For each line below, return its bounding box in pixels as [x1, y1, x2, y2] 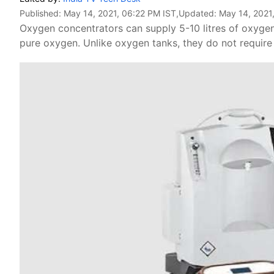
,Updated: [176, 8, 219, 18]
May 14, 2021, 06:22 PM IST [64, 8, 176, 18]
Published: [20, 8, 64, 18]
